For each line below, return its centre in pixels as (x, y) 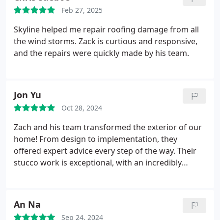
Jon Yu (27, 95)
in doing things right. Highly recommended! (95, 186)
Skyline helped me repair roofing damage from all (106, 29)
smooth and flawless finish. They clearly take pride (107, 174)
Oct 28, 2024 (82, 108)
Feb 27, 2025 (82, 10)
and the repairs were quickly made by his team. (101, 53)
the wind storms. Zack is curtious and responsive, (106, 41)
